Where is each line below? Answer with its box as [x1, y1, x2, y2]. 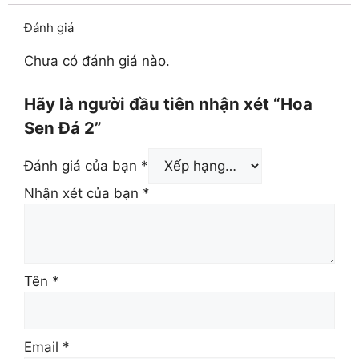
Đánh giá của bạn [24, 157, 141, 174]
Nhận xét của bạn [24, 184, 143, 201]
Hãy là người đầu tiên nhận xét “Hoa [24, 93, 313, 114]
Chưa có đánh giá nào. [24, 53, 170, 69]
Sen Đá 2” [24, 117, 102, 138]
